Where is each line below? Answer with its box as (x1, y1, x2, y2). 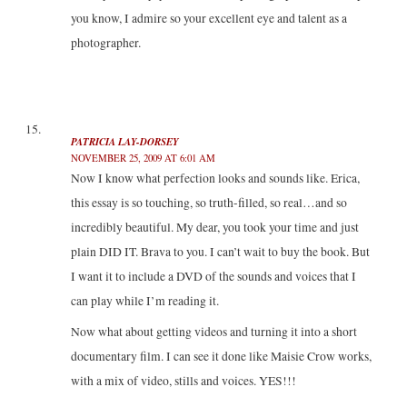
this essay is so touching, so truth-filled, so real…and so (70, 194, 347, 211)
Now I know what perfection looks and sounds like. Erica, (70, 169, 360, 186)
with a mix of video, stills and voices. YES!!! (70, 372, 296, 389)
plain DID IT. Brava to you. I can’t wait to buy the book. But (70, 243, 370, 260)
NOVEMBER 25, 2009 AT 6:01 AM (70, 150, 215, 164)
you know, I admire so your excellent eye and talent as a (70, 9, 347, 26)
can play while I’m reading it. (70, 292, 219, 309)
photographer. (70, 34, 141, 51)
